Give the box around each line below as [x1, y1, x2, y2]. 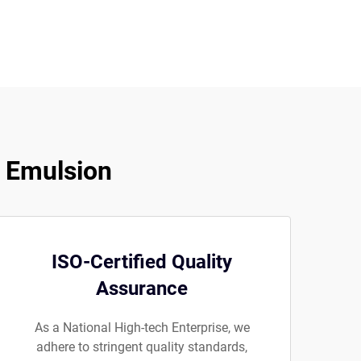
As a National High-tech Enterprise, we [34, 320, 250, 335]
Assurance [96, 277, 188, 300]
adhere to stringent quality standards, [36, 339, 247, 355]
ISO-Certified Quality [52, 251, 232, 273]
